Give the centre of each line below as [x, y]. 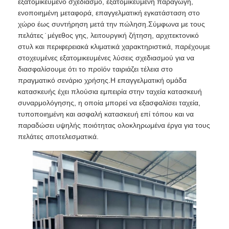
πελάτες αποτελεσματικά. [59, 137]
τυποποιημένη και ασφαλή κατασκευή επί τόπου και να [106, 114]
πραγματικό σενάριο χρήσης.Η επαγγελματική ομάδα [102, 81]
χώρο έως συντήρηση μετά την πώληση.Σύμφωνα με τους [112, 24]
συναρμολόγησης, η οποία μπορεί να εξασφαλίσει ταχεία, [109, 103]
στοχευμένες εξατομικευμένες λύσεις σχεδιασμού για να [106, 58]
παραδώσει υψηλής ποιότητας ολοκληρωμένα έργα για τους [114, 125]
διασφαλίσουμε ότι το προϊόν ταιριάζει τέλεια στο [96, 69]
